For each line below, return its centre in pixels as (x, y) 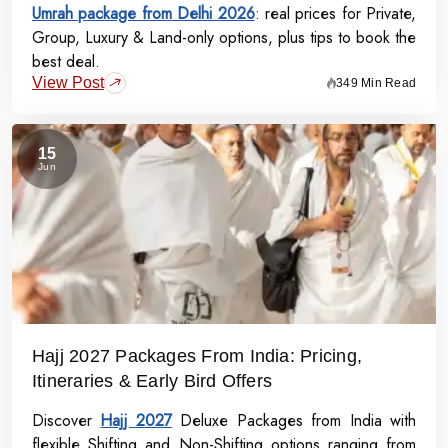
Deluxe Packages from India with (294, 420)
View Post (68, 82)
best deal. (66, 61)
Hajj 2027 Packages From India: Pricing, (197, 355)
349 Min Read (376, 82)
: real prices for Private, (335, 13)
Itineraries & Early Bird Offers (152, 380)
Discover (62, 420)
